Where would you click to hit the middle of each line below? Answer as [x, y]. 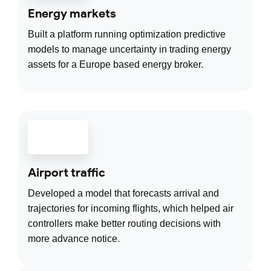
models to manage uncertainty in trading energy [129, 50]
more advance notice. [74, 239]
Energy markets [72, 14]
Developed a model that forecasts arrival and [123, 194]
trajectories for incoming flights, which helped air [131, 209]
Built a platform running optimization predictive [127, 34]
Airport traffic [67, 173]
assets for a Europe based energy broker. [116, 65]
